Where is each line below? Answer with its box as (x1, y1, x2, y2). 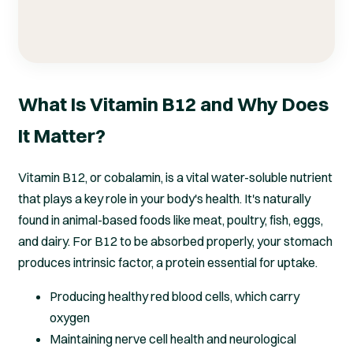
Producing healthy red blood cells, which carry (50, 288, 299, 305)
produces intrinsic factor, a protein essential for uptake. (18, 255, 318, 271)
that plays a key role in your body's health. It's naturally (18, 191, 310, 207)
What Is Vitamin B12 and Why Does (18, 92, 329, 117)
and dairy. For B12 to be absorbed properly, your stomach (18, 233, 333, 250)
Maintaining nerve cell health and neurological (50, 331, 296, 347)
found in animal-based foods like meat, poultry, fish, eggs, (18, 212, 323, 229)
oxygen (50, 310, 90, 326)
